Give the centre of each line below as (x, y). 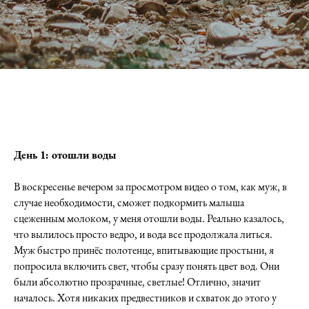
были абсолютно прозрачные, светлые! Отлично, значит (137, 282)
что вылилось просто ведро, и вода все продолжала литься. (143, 234)
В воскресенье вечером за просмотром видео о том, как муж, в (150, 187)
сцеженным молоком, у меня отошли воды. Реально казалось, (149, 218)
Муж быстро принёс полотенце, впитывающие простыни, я (144, 250)
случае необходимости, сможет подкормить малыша (129, 202)
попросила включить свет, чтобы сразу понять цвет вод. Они (147, 266)
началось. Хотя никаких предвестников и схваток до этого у (145, 298)
